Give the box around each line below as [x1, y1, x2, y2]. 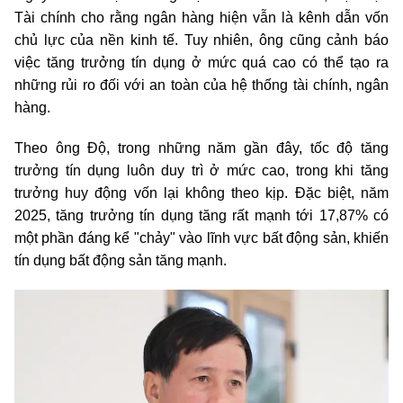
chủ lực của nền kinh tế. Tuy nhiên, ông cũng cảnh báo [14, 32, 389, 49]
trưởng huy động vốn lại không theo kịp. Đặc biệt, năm [14, 185, 389, 201]
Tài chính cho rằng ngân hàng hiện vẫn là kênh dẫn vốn [14, 10, 389, 26]
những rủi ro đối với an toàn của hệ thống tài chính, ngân [14, 77, 389, 94]
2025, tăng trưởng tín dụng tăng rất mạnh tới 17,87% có [14, 208, 389, 224]
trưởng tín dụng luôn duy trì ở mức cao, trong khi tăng [14, 163, 389, 179]
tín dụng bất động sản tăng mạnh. [14, 253, 227, 269]
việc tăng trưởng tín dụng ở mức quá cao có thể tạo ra [14, 55, 389, 71]
